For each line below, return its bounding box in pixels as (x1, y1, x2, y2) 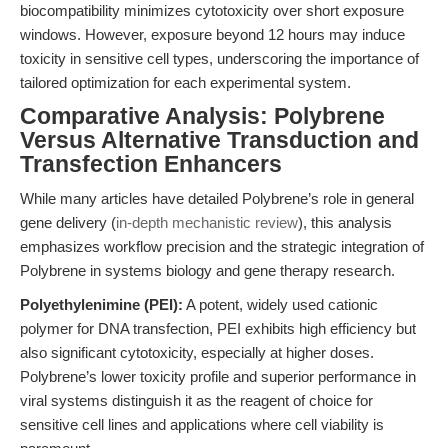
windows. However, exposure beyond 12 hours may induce (20, 26, 405, 43)
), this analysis (298, 214, 392, 231)
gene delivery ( (20, 214, 116, 231)
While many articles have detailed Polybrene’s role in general (20, 190, 414, 207)
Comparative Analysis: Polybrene (20, 104, 385, 129)
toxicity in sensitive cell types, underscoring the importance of (20, 50, 419, 67)
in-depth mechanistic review (116, 214, 298, 231)
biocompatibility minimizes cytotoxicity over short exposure (20, 2, 404, 19)
